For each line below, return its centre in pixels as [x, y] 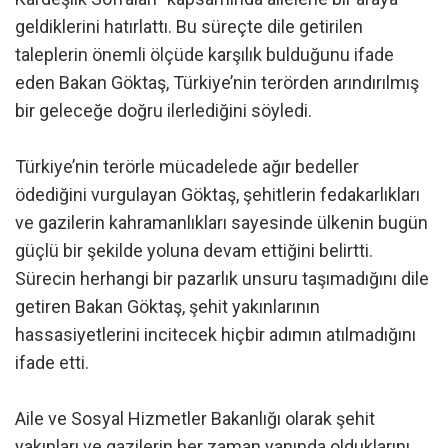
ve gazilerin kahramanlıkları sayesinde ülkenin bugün [221, 222]
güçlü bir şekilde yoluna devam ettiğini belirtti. [194, 250]
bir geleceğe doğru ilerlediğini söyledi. [163, 110]
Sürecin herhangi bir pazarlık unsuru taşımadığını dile [222, 278]
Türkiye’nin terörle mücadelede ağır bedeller [187, 166]
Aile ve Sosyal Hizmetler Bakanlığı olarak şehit [195, 418]
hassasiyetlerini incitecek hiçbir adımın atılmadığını [215, 334]
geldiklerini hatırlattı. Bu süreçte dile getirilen [189, 26]
